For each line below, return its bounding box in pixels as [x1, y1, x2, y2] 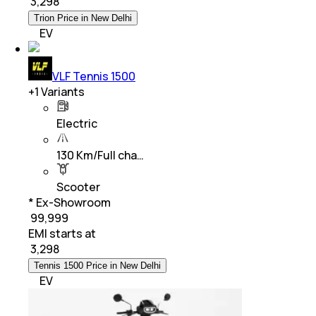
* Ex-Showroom [28, 194, 111, 210]
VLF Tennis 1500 [52, 68, 135, 84]
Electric [56, 115, 97, 131]
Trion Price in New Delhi [34, 12, 132, 23]
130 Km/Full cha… [56, 147, 144, 163]
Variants [39, 83, 85, 99]
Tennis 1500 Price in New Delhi [34, 260, 161, 271]
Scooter [56, 178, 100, 195]
